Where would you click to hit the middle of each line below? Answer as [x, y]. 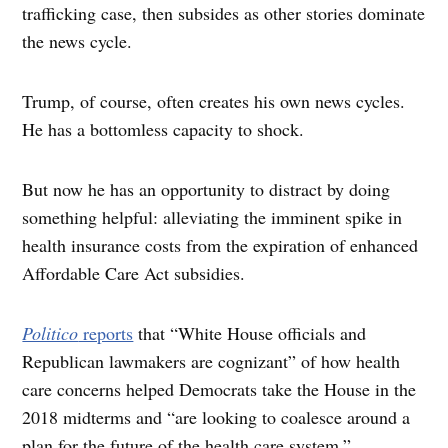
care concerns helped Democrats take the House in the [219, 388]
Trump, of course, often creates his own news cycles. [214, 100]
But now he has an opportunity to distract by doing [206, 188]
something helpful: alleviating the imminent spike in [212, 216]
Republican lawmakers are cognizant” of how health [211, 360]
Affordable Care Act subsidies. [137, 272]
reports [106, 332]
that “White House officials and [250, 332]
